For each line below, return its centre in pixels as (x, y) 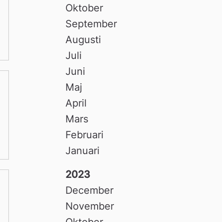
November (90, 206)
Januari (83, 150)
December (90, 190)
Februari (85, 135)
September (91, 24)
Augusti (83, 39)
